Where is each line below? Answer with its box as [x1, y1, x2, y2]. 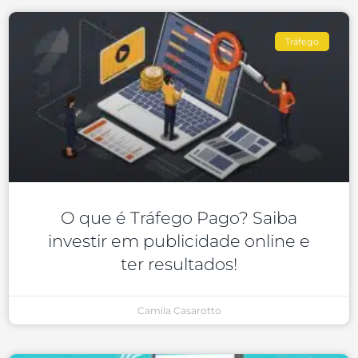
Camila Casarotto [137, 304, 221, 317]
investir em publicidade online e [48, 231, 310, 252]
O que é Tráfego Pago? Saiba [61, 208, 297, 229]
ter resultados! [121, 254, 237, 275]
